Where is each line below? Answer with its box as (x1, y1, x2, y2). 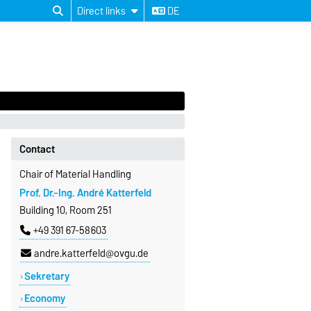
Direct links (77, 2, 126, 19)
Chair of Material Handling (19, 166, 131, 183)
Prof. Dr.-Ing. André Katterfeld (19, 184, 151, 201)
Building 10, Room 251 (19, 201, 112, 219)
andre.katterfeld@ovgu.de (33, 244, 149, 262)
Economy (24, 289, 65, 307)
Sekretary (24, 267, 69, 285)
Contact (19, 140, 55, 158)
